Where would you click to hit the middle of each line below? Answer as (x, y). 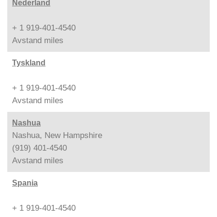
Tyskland (29, 62)
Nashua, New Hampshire (57, 135)
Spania (25, 183)
